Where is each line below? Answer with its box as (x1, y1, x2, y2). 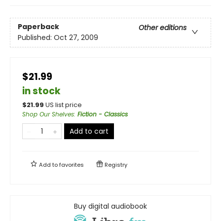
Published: (18, 32, 54, 42)
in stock (22, 84, 61, 98)
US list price (45, 100, 82, 109)
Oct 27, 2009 (54, 32, 98, 42)
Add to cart (70, 126, 109, 136)
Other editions (139, 22, 186, 33)
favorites (59, 160, 84, 169)
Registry (103, 160, 127, 169)
